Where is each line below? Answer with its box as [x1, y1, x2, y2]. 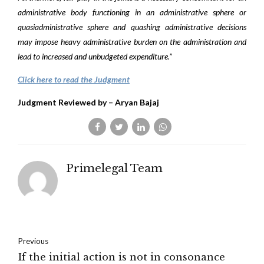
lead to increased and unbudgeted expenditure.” [18, 51, 172, 61]
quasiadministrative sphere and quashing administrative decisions [18, 22, 246, 32]
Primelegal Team [65, 161, 163, 175]
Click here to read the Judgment [18, 74, 130, 84]
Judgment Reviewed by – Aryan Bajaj [18, 97, 159, 107]
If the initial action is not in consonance [18, 250, 225, 263]
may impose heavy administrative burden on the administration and [18, 37, 246, 47]
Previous [18, 236, 48, 246]
